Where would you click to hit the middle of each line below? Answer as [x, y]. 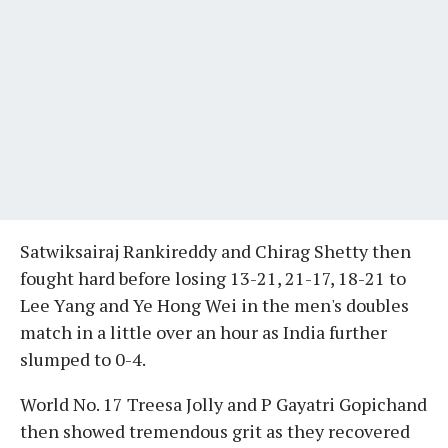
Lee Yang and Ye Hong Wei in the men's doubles [214, 304]
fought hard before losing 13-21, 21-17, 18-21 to [213, 277]
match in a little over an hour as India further [203, 331]
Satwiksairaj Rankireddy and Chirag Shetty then [215, 250]
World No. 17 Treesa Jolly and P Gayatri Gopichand [223, 403]
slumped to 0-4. [83, 358]
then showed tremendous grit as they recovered [215, 430]
